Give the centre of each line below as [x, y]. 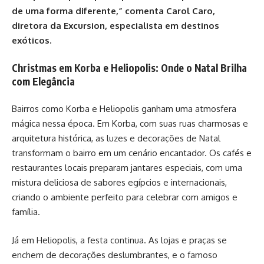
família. [26, 212]
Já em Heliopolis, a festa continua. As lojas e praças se [119, 240]
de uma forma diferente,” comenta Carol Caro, [113, 11]
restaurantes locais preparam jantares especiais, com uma [127, 168]
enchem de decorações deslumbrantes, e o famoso [115, 255]
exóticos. [32, 40]
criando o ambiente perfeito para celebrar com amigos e [125, 197]
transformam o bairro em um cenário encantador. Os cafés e [132, 153]
